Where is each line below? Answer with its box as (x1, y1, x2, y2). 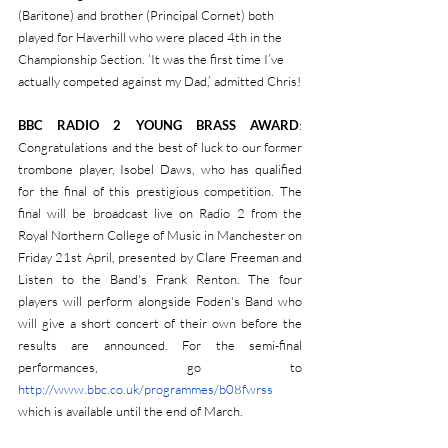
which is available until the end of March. (18, 403, 243, 419)
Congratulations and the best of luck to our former (18, 139, 302, 155)
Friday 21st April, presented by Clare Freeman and (18, 249, 302, 265)
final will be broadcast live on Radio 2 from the (18, 205, 302, 221)
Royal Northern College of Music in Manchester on (18, 227, 302, 243)
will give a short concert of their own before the (18, 315, 302, 331)
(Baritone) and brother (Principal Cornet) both (18, 7, 277, 23)
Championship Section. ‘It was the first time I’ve (18, 51, 287, 67)
